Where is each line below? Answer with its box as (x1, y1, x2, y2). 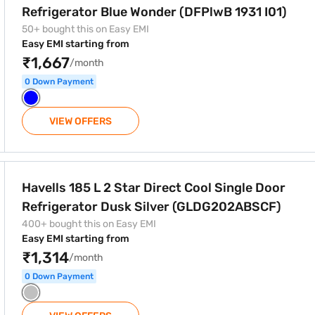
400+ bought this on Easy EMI (22, 218, 156, 230)
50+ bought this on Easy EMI (22, 23, 149, 35)
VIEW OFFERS (49, 115, 112, 127)
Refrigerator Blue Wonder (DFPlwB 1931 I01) (22, 4, 287, 20)
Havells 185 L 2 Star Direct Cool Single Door (22, 180, 285, 195)
